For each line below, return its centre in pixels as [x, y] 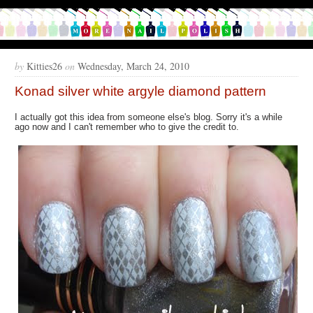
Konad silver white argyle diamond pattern [141, 92]
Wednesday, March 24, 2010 [134, 66]
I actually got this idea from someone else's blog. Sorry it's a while [149, 117]
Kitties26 [43, 66]
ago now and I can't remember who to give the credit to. [127, 127]
